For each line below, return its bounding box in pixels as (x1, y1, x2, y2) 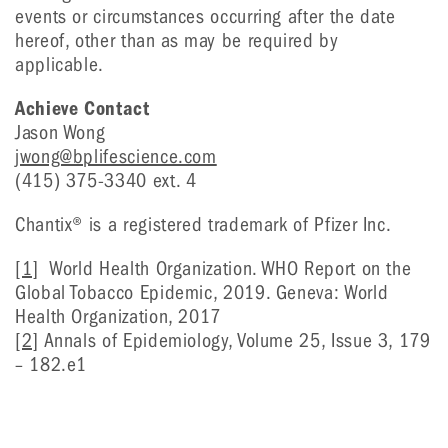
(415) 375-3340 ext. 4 (15, 169, 197, 192)
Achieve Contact (15, 97, 150, 120)
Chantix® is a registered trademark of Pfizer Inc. (15, 213, 392, 236)
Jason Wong (15, 121, 106, 144)
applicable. (15, 53, 105, 76)
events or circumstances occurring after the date (15, 5, 396, 28)
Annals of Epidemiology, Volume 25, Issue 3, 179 (38, 329, 431, 352)
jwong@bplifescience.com (15, 145, 217, 168)
